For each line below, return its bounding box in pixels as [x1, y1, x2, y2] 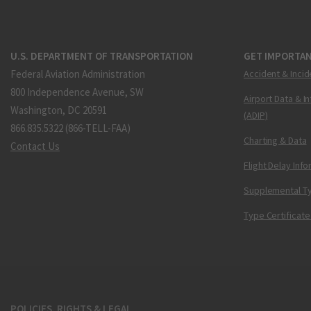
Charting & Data [244, 133, 307, 146]
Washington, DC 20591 [10, 103, 107, 117]
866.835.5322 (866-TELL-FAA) [10, 121, 131, 135]
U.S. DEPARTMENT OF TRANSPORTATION [10, 49, 193, 63]
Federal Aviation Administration [10, 67, 145, 81]
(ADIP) [244, 108, 268, 121]
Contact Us [10, 139, 60, 153]
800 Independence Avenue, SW [10, 85, 144, 99]
